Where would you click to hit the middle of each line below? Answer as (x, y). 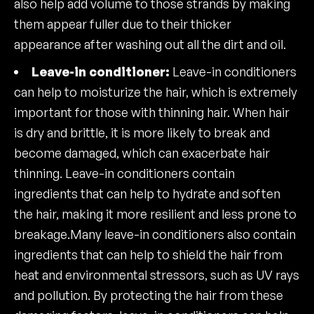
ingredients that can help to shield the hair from (148, 254)
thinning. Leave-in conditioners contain (124, 173)
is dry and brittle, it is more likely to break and (142, 132)
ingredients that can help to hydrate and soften (147, 193)
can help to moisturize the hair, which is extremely (156, 92)
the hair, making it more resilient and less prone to (155, 214)
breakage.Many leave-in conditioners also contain (155, 234)
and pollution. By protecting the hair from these (149, 295)
